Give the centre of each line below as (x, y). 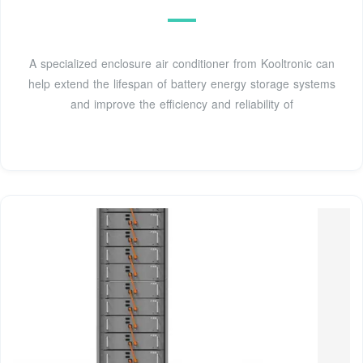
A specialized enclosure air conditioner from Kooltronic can (181, 64)
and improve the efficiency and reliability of (181, 104)
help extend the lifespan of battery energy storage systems (181, 84)
